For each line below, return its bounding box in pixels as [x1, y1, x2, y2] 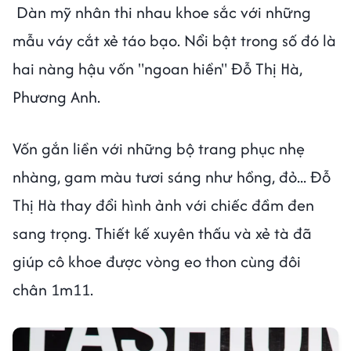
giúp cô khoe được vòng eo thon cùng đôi [13, 250, 301, 273]
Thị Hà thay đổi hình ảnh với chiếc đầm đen [13, 194, 314, 217]
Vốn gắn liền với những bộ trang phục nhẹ [13, 137, 305, 161]
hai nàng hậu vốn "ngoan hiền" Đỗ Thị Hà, [13, 57, 302, 81]
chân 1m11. [13, 278, 93, 302]
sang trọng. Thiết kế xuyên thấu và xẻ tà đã [13, 222, 312, 245]
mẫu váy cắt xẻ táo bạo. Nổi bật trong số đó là [13, 29, 336, 52]
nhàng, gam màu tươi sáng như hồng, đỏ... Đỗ [13, 165, 331, 189]
